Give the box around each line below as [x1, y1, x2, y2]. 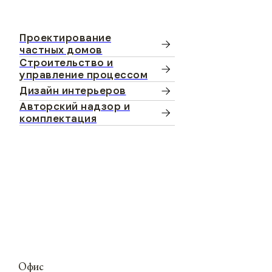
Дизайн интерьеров [19, 84, 126, 97]
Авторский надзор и [19, 100, 130, 113]
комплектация [19, 112, 97, 125]
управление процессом [19, 69, 148, 81]
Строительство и [19, 56, 114, 69]
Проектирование [19, 32, 111, 44]
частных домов [19, 44, 103, 56]
